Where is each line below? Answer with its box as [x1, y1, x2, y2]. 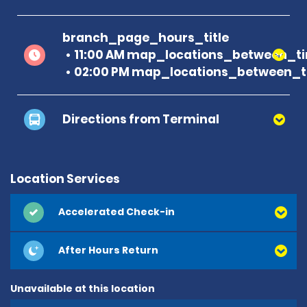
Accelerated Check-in [58, 205, 175, 219]
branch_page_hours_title [62, 29, 229, 46]
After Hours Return [58, 243, 158, 258]
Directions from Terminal [62, 110, 219, 127]
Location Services [10, 170, 120, 187]
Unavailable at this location [10, 281, 155, 295]
